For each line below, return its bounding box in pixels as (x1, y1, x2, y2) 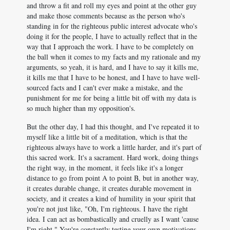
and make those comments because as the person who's (27, 11, 185, 21)
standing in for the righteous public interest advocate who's (27, 21, 197, 31)
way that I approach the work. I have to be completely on (27, 42, 194, 51)
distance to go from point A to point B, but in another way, (27, 173, 199, 183)
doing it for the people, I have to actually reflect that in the (27, 31, 197, 41)
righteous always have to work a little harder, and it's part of (27, 142, 202, 152)
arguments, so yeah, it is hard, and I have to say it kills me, (27, 62, 199, 72)
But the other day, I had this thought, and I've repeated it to (27, 122, 199, 131)
